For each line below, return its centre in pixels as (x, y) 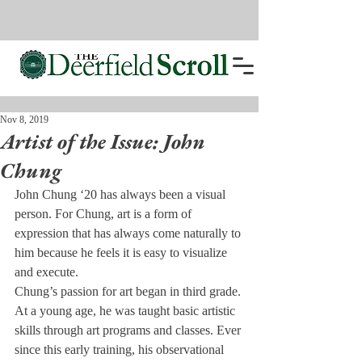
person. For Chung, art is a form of (105, 214)
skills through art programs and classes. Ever (129, 330)
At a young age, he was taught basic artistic (126, 311)
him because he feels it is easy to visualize (122, 253)
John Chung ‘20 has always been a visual (122, 194)
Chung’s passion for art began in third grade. (129, 291)
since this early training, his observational (121, 349)
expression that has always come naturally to (129, 233)
